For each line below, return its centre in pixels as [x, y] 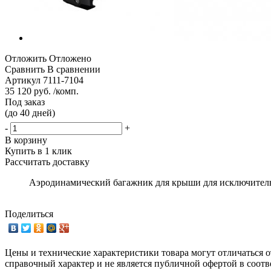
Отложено [70, 58]
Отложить [26, 58]
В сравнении [74, 69]
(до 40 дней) [30, 113]
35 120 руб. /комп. [42, 91]
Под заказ [25, 102]
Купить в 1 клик [38, 151]
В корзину [26, 140]
